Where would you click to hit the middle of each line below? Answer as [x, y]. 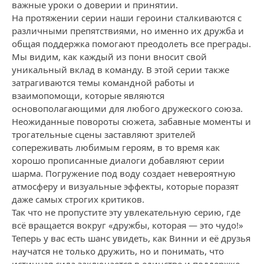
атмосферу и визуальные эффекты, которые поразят [125, 186]
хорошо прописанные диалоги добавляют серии [118, 160]
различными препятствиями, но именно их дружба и [128, 31]
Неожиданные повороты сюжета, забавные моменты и [131, 121]
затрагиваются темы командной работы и [103, 82]
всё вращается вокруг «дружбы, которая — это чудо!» [128, 225]
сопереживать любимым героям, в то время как [116, 147]
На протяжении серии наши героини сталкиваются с [127, 18]
